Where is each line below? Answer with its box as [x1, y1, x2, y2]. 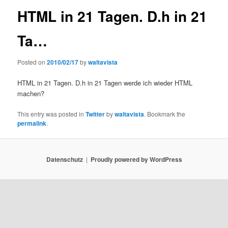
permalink [17, 119, 47, 128]
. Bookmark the [144, 109, 186, 119]
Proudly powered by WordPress [90, 154, 182, 164]
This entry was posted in [17, 109, 86, 119]
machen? [17, 88, 45, 98]
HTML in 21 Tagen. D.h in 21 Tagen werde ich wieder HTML [17, 77, 193, 88]
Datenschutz [46, 154, 83, 164]
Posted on [17, 57, 47, 66]
